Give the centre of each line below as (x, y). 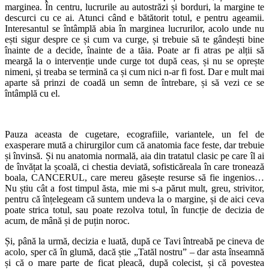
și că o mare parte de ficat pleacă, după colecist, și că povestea (134, 262)
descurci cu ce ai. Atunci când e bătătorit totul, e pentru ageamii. (134, 17)
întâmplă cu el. (32, 93)
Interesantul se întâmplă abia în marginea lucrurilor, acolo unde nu (134, 28)
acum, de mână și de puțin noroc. (67, 220)
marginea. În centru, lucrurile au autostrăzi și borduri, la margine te (134, 7)
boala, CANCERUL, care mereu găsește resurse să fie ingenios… (134, 177)
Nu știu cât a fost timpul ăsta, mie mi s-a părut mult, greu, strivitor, (134, 188)
